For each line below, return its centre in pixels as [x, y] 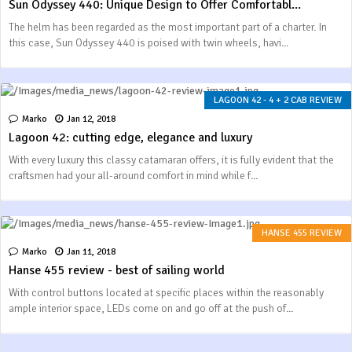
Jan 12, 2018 [91, 119]
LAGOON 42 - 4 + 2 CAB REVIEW [278, 100]
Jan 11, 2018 [91, 252]
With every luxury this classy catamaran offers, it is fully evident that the [171, 160]
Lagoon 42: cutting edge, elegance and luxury [130, 137]
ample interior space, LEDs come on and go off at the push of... [151, 308]
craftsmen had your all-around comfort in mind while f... [133, 176]
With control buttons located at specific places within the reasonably [166, 293]
